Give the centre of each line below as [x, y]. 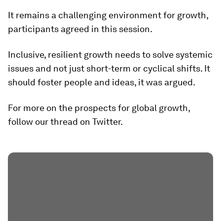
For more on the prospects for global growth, [99, 108]
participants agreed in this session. [80, 29]
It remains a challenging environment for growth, [108, 15]
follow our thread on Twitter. [65, 122]
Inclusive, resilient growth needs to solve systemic [110, 55]
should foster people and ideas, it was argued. [102, 82]
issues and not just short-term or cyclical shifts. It [109, 68]
